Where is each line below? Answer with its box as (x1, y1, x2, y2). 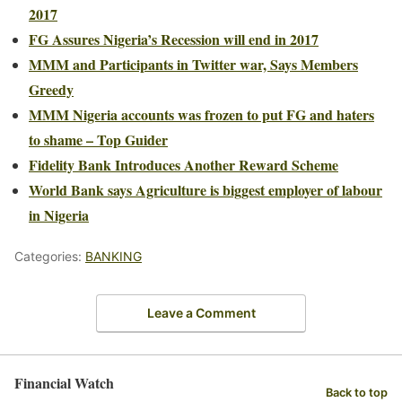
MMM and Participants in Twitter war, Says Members (29, 54, 358, 75)
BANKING (85, 249, 142, 265)
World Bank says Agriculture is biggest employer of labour (29, 179, 382, 201)
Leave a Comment (146, 304, 256, 320)
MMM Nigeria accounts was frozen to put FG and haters (29, 104, 374, 126)
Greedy (29, 79, 74, 100)
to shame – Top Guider (29, 129, 168, 151)
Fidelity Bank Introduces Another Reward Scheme (29, 154, 338, 176)
